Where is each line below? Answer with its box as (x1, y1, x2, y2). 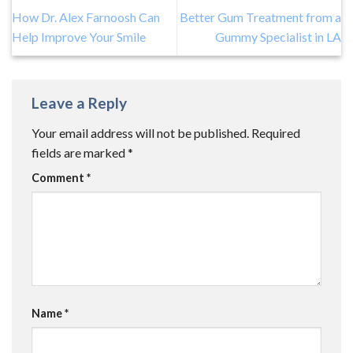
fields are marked (32, 144, 128, 160)
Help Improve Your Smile (12, 28, 146, 44)
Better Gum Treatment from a (180, 9, 341, 24)
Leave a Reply (32, 94, 130, 113)
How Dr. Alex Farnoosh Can (12, 9, 160, 24)
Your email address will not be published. (32, 124, 249, 140)
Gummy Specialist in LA (215, 28, 341, 44)
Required (251, 124, 300, 140)
